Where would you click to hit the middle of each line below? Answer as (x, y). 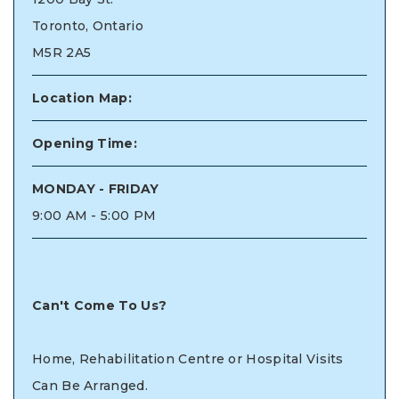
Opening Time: (85, 143)
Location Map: (82, 98)
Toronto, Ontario (88, 25)
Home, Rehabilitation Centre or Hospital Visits (188, 358)
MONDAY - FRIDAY (96, 188)
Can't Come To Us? (100, 305)
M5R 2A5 (62, 52)
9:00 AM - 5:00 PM (94, 215)
